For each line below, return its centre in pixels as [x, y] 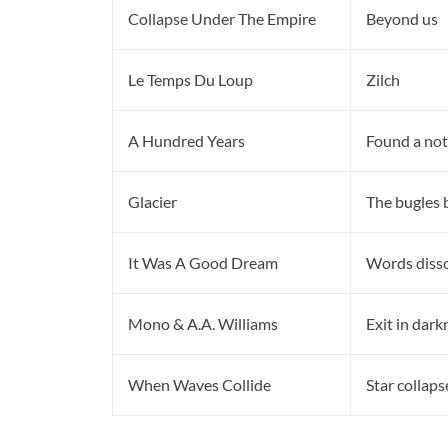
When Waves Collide [199, 385]
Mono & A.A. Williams [203, 324]
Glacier [152, 202]
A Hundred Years [186, 141]
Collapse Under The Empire [222, 19]
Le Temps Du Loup [190, 80]
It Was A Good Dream [203, 263]
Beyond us [402, 19]
